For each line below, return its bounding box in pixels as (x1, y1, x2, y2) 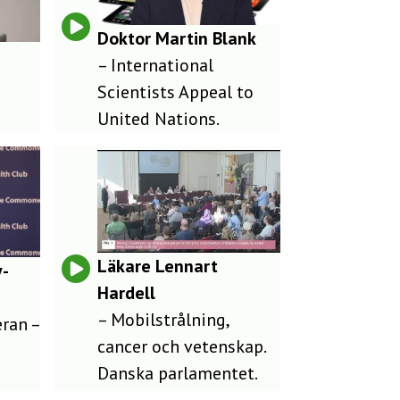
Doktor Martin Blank (96, 26, 256, 50)
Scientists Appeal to (96, 79, 254, 104)
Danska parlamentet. (96, 362, 258, 386)
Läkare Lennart (96, 254, 218, 279)
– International (96, 53, 213, 77)
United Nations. (96, 106, 220, 130)
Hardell (96, 281, 155, 305)
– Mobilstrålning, (96, 308, 229, 332)
